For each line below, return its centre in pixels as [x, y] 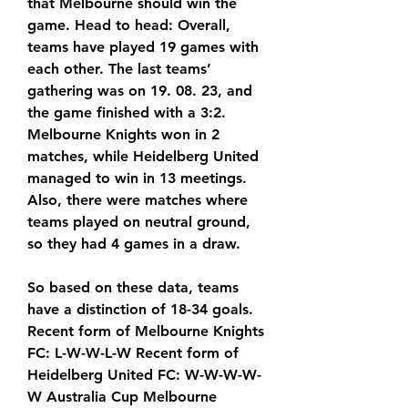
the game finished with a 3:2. [127, 113]
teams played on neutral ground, [139, 222]
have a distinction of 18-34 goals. [140, 310]
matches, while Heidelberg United [143, 157]
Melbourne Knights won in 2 [123, 135]
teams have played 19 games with [143, 47]
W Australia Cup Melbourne [122, 397]
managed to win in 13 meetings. [137, 178]
